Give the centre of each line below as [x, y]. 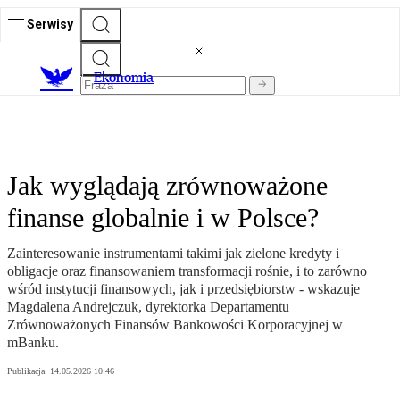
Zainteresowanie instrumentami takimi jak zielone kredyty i [173, 254]
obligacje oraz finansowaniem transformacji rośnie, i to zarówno [187, 271]
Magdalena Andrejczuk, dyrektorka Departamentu [148, 307]
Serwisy [50, 24]
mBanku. [33, 343]
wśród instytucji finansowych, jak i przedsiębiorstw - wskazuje [183, 289]
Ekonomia [124, 78]
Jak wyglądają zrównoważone [167, 186]
